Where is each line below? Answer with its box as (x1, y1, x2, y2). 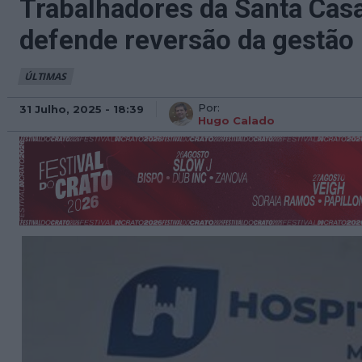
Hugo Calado (198, 114, 275, 127)
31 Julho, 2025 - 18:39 (19, 102, 144, 116)
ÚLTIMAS (24, 69, 66, 83)
